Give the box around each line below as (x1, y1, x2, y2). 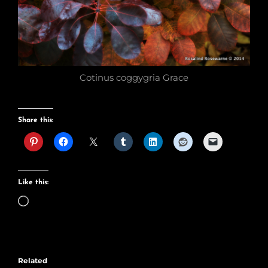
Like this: (18, 178, 48, 186)
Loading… (28, 195, 80, 209)
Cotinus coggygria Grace (80, 72, 188, 83)
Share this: (18, 116, 53, 124)
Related (18, 255, 47, 265)
